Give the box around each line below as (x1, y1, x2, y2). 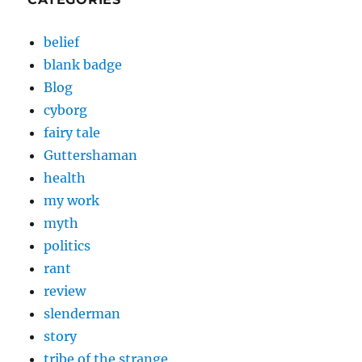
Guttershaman (44, 147, 138, 163)
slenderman (44, 305, 121, 322)
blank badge (44, 57, 123, 73)
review (44, 283, 86, 299)
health (44, 170, 86, 186)
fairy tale (44, 124, 101, 141)
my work (44, 192, 100, 208)
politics (44, 238, 91, 254)
